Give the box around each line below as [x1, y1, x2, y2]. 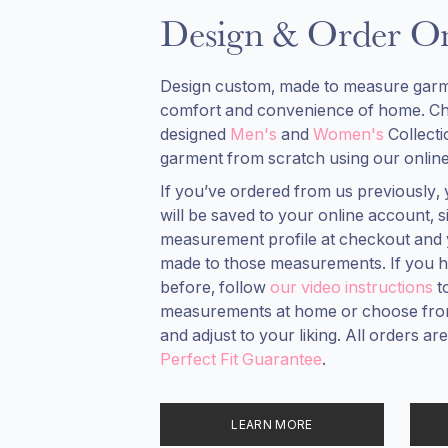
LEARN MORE [231, 416, 313, 432]
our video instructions [266, 276, 437, 297]
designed [160, 124, 226, 145]
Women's [309, 124, 388, 145]
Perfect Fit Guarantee [160, 348, 322, 369]
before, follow [160, 276, 266, 297]
